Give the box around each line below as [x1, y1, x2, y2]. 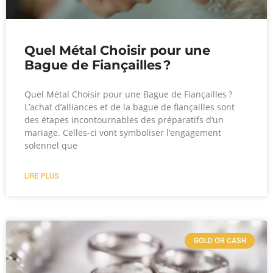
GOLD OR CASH [193, 236, 246, 245]
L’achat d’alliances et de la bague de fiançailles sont [24, 101, 235, 113]
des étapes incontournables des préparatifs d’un [24, 113, 224, 126]
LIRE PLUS [24, 171, 59, 180]
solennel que [24, 139, 77, 151]
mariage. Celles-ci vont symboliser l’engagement [24, 126, 221, 138]
